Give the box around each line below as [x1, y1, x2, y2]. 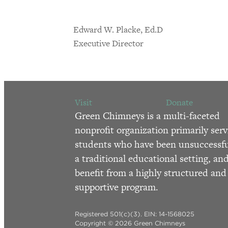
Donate [166, 96, 193, 108]
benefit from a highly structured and [75, 165, 226, 180]
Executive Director [73, 37, 144, 49]
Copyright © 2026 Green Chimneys [75, 219, 185, 227]
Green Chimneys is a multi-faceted [75, 108, 220, 123]
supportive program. [75, 180, 158, 194]
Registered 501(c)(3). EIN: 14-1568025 [75, 210, 194, 218]
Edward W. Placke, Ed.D [73, 23, 163, 36]
